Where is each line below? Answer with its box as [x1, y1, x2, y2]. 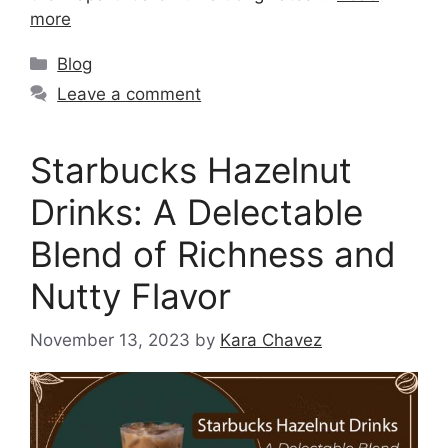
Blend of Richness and [30, 232, 396, 275]
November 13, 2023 [30, 330, 190, 351]
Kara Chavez [220, 330, 322, 351]
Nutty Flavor [30, 274, 231, 317]
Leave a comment [57, 83, 202, 104]
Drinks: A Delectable [30, 190, 363, 233]
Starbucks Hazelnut [30, 148, 352, 191]
